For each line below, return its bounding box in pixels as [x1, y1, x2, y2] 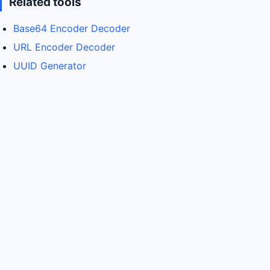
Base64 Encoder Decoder [13, 22, 130, 34]
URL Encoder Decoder [13, 41, 115, 53]
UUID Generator [13, 60, 86, 72]
